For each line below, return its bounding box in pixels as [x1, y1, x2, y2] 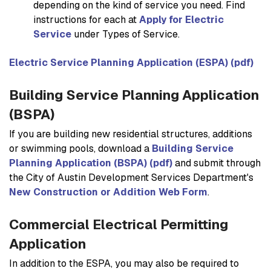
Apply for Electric [139, 13, 224, 26]
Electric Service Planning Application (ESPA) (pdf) [9, 56, 253, 69]
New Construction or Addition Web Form [9, 185, 207, 198]
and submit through [172, 156, 261, 169]
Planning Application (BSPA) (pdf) [9, 156, 172, 169]
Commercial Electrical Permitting [9, 215, 228, 233]
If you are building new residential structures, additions [9, 127, 252, 140]
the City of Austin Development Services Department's [9, 171, 253, 184]
